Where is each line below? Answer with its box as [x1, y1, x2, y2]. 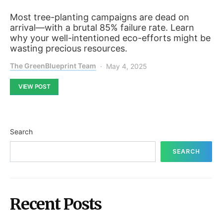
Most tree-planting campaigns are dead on [10, 11, 189, 22]
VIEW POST [18, 82, 51, 90]
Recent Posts [10, 194, 102, 214]
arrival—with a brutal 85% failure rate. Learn [10, 22, 194, 33]
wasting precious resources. [10, 43, 127, 54]
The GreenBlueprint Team [10, 61, 96, 70]
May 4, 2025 [106, 61, 147, 70]
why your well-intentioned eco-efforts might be [10, 32, 211, 43]
